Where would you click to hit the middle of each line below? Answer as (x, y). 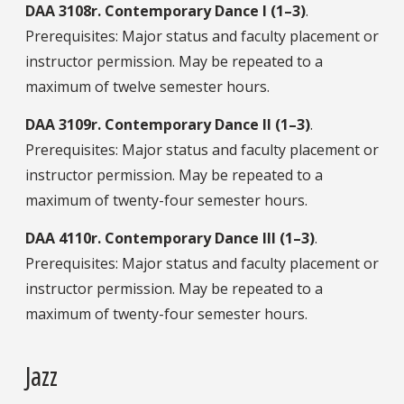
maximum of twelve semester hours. (147, 86)
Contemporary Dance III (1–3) (210, 238)
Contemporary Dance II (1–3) (207, 124)
